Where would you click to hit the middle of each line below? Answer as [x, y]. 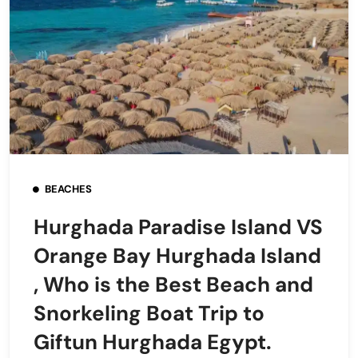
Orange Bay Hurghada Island [177, 255]
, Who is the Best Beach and [173, 284]
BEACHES [68, 189]
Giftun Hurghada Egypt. [153, 342]
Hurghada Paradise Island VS [178, 227]
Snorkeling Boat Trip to [149, 313]
